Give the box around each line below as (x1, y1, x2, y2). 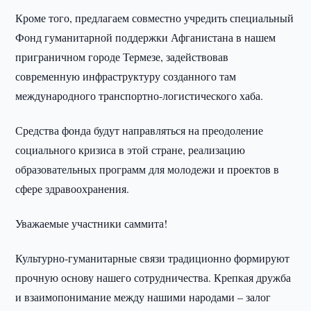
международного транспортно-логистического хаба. (15, 88, 264, 103)
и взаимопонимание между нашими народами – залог (15, 289, 271, 304)
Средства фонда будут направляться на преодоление (15, 123, 264, 137)
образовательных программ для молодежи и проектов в (15, 162, 280, 176)
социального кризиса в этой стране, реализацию (15, 142, 246, 157)
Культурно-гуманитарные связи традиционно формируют (15, 251, 290, 265)
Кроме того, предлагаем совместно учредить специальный (15, 10, 294, 25)
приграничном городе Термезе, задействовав (15, 49, 229, 64)
